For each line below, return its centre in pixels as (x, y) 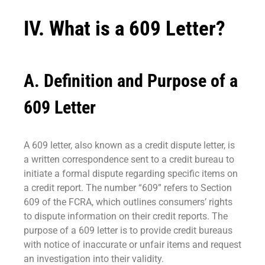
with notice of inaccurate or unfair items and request (132, 244)
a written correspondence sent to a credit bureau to (129, 159)
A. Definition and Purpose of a (131, 80)
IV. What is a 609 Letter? (125, 29)
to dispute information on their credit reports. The (126, 216)
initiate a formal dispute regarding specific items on (131, 173)
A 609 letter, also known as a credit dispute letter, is (129, 145)
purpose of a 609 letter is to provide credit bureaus (128, 230)
